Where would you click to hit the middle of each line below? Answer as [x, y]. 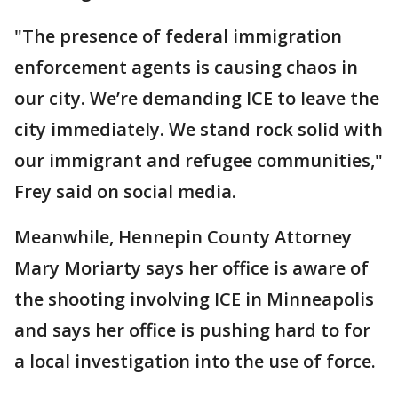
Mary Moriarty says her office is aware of [191, 268]
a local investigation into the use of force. [195, 361]
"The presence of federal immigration [178, 36]
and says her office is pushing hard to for [192, 330]
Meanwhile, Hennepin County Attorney [183, 237]
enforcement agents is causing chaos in [186, 67]
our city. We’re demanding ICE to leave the [197, 98]
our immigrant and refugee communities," [199, 160]
